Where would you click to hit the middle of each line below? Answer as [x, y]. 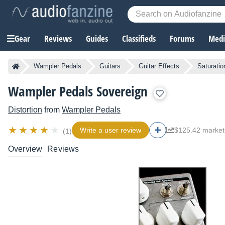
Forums [182, 39]
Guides [97, 39]
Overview [25, 149]
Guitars [110, 66]
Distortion [25, 110]
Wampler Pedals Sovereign [78, 91]
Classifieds [139, 39]
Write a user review [110, 130]
